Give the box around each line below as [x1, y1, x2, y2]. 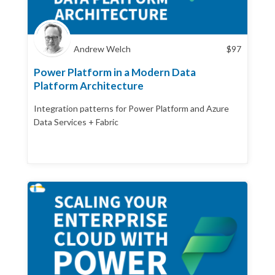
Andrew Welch [74, 43, 131, 54]
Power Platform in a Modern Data [34, 65, 196, 79]
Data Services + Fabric [34, 116, 118, 127]
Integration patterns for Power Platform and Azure [34, 103, 229, 114]
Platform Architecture [34, 79, 144, 92]
